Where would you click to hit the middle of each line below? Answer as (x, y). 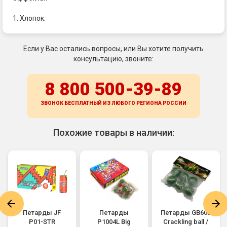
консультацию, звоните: (113, 59)
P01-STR (42, 221)
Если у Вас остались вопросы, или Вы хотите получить (113, 48)
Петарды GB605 (186, 212)
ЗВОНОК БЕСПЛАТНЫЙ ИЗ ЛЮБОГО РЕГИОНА (102, 103)
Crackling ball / (186, 221)
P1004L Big (114, 221)
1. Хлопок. (29, 18)
